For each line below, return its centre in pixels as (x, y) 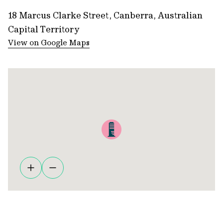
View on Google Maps (49, 42)
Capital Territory (44, 29)
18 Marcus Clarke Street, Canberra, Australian (105, 15)
